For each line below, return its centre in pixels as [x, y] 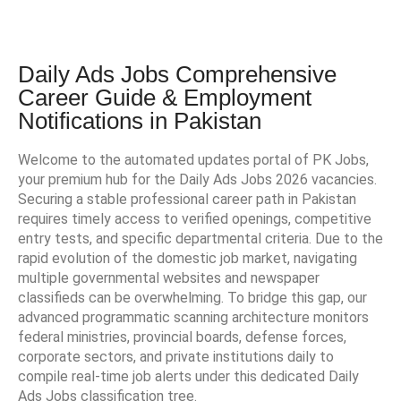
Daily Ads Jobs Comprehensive [177, 75]
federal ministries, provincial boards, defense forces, [182, 337]
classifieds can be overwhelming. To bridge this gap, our [192, 298]
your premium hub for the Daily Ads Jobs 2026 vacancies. [197, 180]
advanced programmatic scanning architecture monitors [193, 318]
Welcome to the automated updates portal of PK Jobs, [193, 160]
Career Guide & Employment [165, 98]
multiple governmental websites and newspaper [169, 278]
